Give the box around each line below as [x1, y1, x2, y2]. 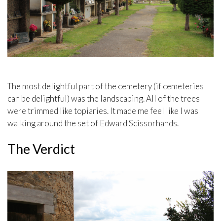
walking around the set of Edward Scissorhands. [7, 118, 179, 129]
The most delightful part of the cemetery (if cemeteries [7, 81, 204, 92]
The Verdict [7, 141, 75, 157]
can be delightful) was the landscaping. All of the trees [7, 93, 200, 104]
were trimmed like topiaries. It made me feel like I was [7, 106, 198, 116]
